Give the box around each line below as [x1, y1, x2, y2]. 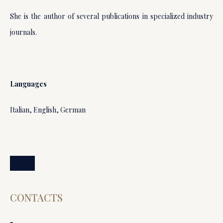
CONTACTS [10, 190, 63, 204]
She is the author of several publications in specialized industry [10, 11, 213, 21]
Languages [10, 79, 47, 89]
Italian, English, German [10, 105, 86, 114]
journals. [10, 27, 37, 37]
